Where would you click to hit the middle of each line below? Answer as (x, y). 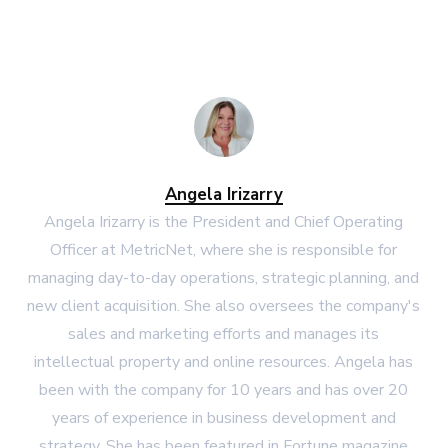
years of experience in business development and (223, 418)
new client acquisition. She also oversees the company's (224, 306)
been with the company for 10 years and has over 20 (224, 390)
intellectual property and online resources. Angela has (224, 362)
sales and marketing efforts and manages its (224, 334)
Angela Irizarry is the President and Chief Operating (224, 222)
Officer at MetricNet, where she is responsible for (224, 250)
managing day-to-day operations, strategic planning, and (224, 278)
